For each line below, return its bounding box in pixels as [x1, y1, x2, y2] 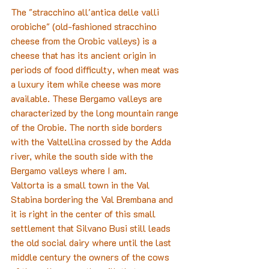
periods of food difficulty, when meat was [11, 63, 181, 76]
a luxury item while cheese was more [11, 77, 163, 91]
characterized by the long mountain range [11, 106, 181, 119]
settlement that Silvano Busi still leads [11, 222, 173, 235]
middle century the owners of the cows [11, 250, 172, 264]
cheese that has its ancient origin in [11, 49, 159, 62]
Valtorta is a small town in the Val [11, 178, 152, 192]
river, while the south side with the [11, 150, 156, 163]
